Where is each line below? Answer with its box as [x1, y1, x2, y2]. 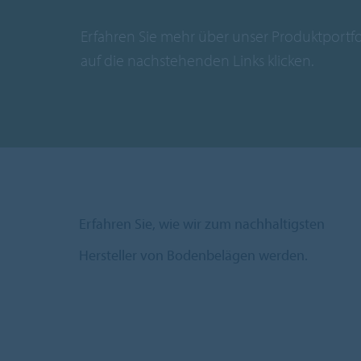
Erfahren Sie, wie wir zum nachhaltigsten [79, 214, 325, 233]
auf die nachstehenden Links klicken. [81, 49, 313, 70]
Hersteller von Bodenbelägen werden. [79, 245, 308, 264]
